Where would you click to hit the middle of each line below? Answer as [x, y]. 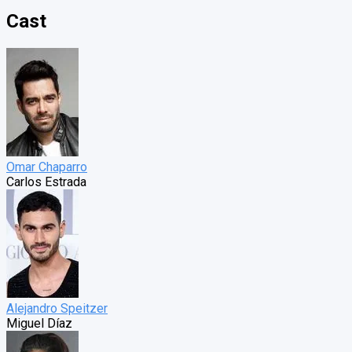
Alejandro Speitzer [57, 309]
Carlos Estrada [46, 182]
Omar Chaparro [47, 167]
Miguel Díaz [39, 324]
